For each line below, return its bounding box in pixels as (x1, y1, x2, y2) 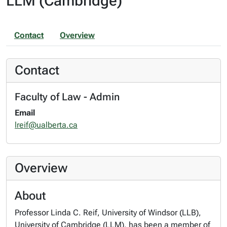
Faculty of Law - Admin (15, 91, 120, 103)
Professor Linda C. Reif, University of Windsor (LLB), (15, 208, 201, 217)
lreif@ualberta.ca (15, 120, 78, 130)
